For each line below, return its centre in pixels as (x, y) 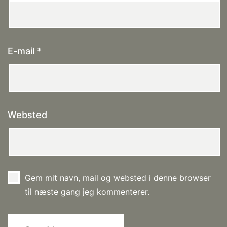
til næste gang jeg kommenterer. (87, 192)
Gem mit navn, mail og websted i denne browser (118, 178)
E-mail (22, 51)
